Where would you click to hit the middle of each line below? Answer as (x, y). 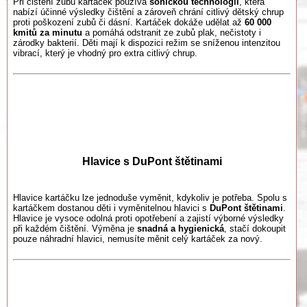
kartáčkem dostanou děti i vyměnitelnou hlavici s (111, 208)
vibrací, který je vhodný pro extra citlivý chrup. (105, 53)
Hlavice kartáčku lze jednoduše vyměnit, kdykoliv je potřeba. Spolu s (150, 198)
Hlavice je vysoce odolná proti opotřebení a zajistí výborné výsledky (148, 219)
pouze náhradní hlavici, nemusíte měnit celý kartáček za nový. (138, 239)
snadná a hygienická (181, 229)
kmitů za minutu (48, 33)
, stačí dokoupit (255, 229)
